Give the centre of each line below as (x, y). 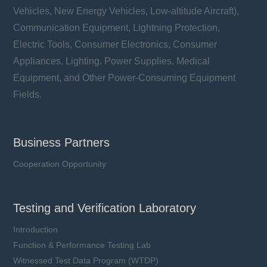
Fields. (29, 95)
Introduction (36, 230)
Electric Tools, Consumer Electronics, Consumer (115, 45)
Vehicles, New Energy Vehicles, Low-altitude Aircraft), (126, 11)
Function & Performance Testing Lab (82, 245)
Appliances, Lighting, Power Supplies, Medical (112, 61)
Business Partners (62, 143)
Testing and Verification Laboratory (105, 208)
